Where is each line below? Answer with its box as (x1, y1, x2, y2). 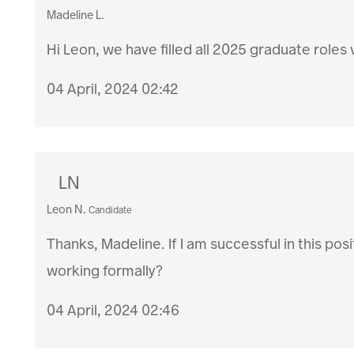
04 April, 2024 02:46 (47, 300, 180, 321)
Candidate (88, 204, 133, 217)
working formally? (47, 261, 164, 281)
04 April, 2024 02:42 (47, 79, 179, 100)
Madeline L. (47, 7, 105, 24)
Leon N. (47, 201, 87, 218)
